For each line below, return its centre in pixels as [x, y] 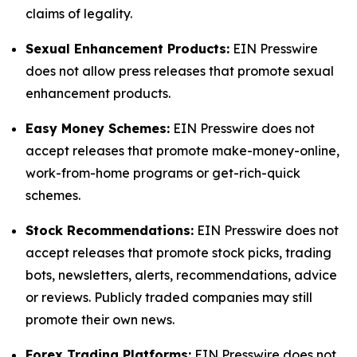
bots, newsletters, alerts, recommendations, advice [181, 275]
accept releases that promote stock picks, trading [178, 253]
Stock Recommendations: [110, 230]
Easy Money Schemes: [98, 128]
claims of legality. [79, 14]
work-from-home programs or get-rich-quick [163, 173]
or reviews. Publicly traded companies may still [169, 297]
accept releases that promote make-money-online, [182, 151]
